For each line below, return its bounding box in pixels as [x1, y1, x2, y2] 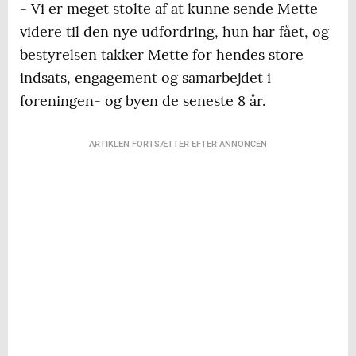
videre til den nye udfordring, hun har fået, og [20, 22, 329, 41]
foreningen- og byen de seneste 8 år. [20, 91, 265, 110]
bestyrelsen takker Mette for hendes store [20, 45, 304, 64]
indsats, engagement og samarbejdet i [20, 68, 271, 87]
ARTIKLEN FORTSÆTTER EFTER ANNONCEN [89, 139, 267, 150]
